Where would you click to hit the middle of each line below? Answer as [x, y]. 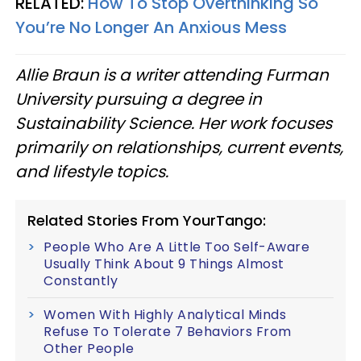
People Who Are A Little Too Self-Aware [176, 247]
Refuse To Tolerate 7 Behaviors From [168, 331]
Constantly [81, 280]
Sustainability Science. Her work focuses [174, 123]
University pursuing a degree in [139, 99]
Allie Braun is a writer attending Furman [172, 75]
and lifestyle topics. [92, 171]
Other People [89, 348]
